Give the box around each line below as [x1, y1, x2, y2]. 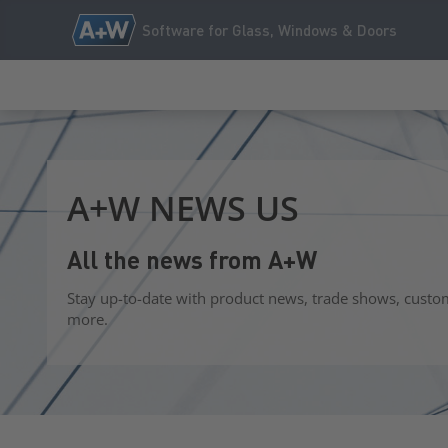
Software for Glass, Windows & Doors [142, 20, 397, 39]
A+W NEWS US [67, 185, 299, 231]
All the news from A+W [67, 245, 317, 275]
